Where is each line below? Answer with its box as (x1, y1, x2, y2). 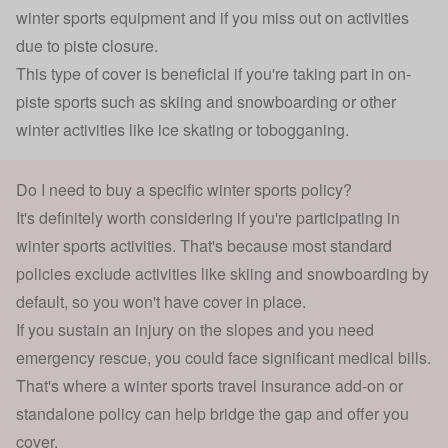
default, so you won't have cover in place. (16, 289, 306, 313)
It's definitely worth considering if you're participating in (16, 205, 400, 229)
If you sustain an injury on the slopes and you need (16, 317, 374, 341)
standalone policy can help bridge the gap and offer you (16, 401, 409, 425)
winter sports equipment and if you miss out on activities (16, 5, 409, 29)
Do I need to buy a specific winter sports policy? (16, 177, 352, 201)
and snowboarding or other (202, 89, 396, 113)
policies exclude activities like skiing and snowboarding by (16, 261, 429, 285)
